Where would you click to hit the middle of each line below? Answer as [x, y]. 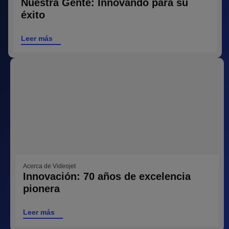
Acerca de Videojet [49, 166]
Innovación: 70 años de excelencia [107, 176]
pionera [41, 188]
